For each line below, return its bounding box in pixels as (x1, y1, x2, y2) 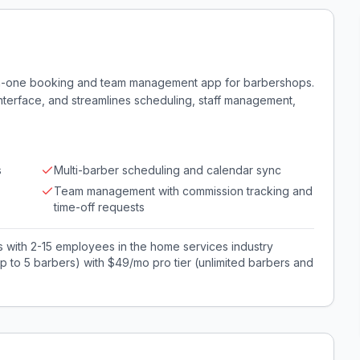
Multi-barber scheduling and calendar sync (54, 163, 281, 177)
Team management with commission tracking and (54, 184, 313, 198)
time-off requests (54, 200, 145, 214)
